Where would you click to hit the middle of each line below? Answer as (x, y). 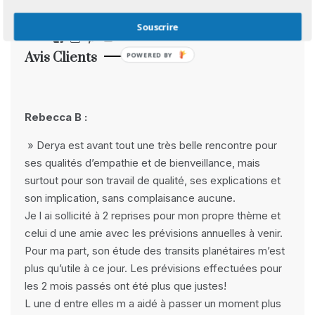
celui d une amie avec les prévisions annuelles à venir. (154, 233)
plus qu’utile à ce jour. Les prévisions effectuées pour (153, 268)
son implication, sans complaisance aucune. (130, 198)
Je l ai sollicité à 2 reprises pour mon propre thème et (153, 216)
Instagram (102, 37)
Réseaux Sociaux (78, 10)
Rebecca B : (56, 117)
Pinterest (115, 37)
